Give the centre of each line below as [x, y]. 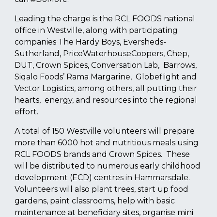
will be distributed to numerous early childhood [108, 166]
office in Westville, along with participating [96, 30]
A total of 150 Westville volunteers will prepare [105, 131]
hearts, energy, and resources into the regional [106, 100]
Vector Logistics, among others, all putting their [106, 88]
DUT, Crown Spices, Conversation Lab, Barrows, [106, 65]
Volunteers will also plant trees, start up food [101, 189]
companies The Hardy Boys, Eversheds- [90, 42]
